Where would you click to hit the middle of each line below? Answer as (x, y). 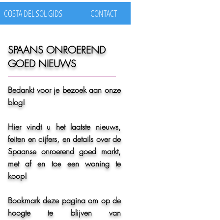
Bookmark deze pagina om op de (64, 200)
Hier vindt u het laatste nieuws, (64, 127)
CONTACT (104, 13)
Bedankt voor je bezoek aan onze (64, 90)
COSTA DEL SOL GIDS (33, 13)
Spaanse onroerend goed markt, (64, 151)
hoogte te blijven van (64, 213)
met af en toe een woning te (64, 164)
